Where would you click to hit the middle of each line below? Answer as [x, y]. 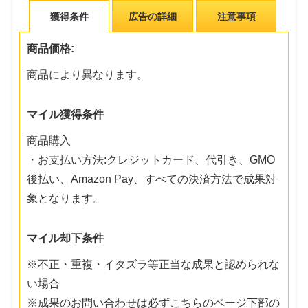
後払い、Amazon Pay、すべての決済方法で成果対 [152, 179]
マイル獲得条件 [66, 114]
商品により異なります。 [88, 74]
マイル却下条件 [66, 238]
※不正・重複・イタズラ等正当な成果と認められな [154, 264]
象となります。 [66, 198]
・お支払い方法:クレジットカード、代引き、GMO [151, 159]
